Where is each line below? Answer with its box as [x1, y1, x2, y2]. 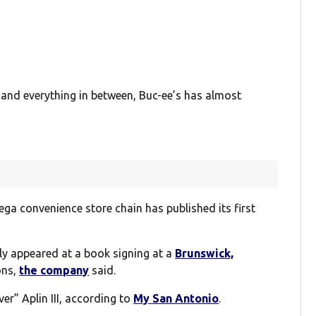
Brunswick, [175, 247, 234, 260]
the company [19, 264, 90, 277]
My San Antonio [133, 292, 219, 305]
